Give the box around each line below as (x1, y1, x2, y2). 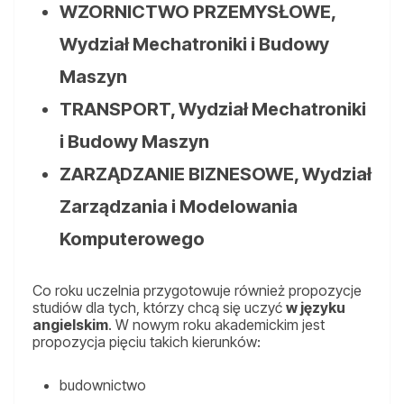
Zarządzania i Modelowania (60, 196, 298, 218)
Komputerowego (60, 228, 205, 251)
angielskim (32, 316, 108, 335)
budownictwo (60, 376, 146, 395)
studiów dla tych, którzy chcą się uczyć (32, 298, 286, 317)
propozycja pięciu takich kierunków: (32, 333, 261, 352)
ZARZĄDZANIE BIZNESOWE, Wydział (60, 163, 372, 186)
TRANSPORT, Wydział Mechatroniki (60, 98, 366, 121)
